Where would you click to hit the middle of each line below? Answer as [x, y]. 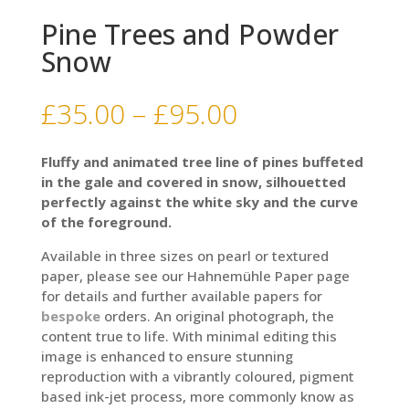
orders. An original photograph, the [217, 315]
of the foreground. [106, 221]
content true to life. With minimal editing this [189, 336]
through [286, 175]
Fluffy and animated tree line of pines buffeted [202, 161]
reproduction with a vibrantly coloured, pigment [197, 376]
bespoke [70, 315]
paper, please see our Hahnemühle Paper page [195, 275]
